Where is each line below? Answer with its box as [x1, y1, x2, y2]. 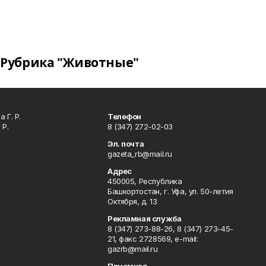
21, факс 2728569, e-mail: [107, 234, 198, 243]
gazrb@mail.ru [107, 244, 158, 254]
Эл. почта [107, 139, 144, 148]
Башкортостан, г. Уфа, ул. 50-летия [107, 186, 233, 196]
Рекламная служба [107, 214, 182, 223]
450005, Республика [107, 176, 182, 186]
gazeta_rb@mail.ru [107, 149, 172, 159]
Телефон [107, 112, 142, 121]
